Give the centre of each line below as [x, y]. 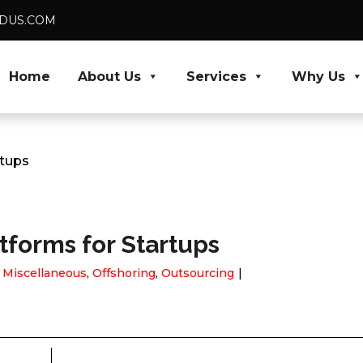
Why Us [318, 77]
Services [216, 77]
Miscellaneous [45, 273]
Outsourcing [198, 273]
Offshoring [124, 273]
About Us [109, 77]
